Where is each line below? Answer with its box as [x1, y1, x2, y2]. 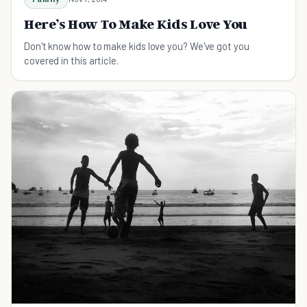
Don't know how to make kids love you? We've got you [24, 39, 249, 52]
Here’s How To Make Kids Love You [24, 15, 248, 32]
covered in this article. [24, 53, 119, 66]
